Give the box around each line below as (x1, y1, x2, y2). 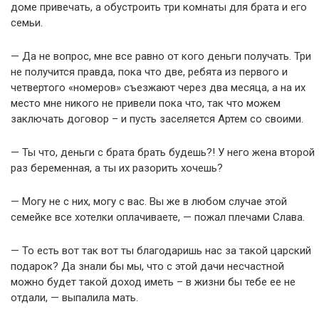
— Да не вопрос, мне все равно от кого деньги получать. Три (11, 49, 311, 63)
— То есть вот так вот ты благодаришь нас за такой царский (11, 244, 311, 257)
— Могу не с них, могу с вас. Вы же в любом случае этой (11, 194, 287, 208)
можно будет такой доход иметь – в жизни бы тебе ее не (11, 275, 296, 288)
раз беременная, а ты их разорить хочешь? (11, 161, 223, 174)
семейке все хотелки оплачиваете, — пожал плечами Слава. (11, 210, 305, 224)
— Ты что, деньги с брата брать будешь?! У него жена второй (11, 145, 315, 159)
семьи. (11, 16, 43, 29)
